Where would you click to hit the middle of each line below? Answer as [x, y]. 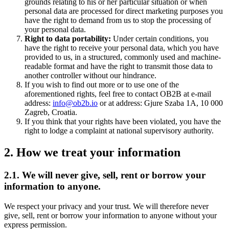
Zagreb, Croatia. [51, 112]
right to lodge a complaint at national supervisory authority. [119, 131]
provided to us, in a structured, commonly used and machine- [123, 57]
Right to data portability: [68, 39]
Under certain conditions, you [160, 39]
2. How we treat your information [92, 153]
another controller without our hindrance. [90, 76]
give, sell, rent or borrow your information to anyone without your [110, 215]
